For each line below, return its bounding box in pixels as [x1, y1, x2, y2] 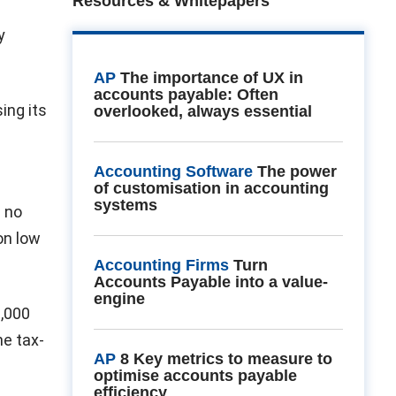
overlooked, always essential [93, 103, 312, 120]
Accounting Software [93, 163, 253, 180]
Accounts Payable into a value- [93, 273, 328, 291]
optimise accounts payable [93, 367, 297, 385]
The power [256, 163, 337, 180]
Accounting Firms [93, 256, 229, 274]
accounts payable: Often [93, 86, 278, 103]
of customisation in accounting [93, 179, 329, 197]
